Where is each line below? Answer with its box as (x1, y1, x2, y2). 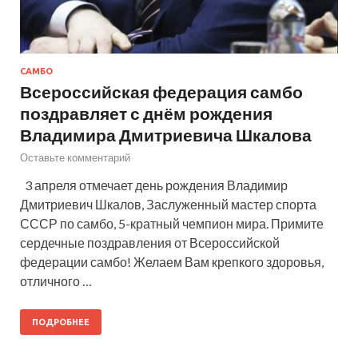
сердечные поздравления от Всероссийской (20, 235, 280, 251)
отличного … (20, 273, 92, 289)
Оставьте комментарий (20, 151, 130, 165)
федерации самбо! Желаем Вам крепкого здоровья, (20, 254, 324, 270)
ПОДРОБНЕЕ (32, 317, 89, 328)
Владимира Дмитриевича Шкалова (20, 125, 312, 145)
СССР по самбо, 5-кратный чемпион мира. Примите (20, 216, 324, 232)
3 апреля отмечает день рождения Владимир (20, 177, 288, 193)
